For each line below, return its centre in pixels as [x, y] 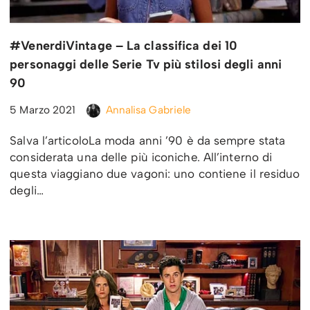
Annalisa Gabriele [148, 109]
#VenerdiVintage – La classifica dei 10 [124, 45]
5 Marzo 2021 [43, 109]
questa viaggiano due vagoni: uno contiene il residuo [155, 173]
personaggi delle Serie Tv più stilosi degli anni [146, 64]
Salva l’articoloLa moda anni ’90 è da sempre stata [148, 140]
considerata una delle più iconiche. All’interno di [141, 157]
